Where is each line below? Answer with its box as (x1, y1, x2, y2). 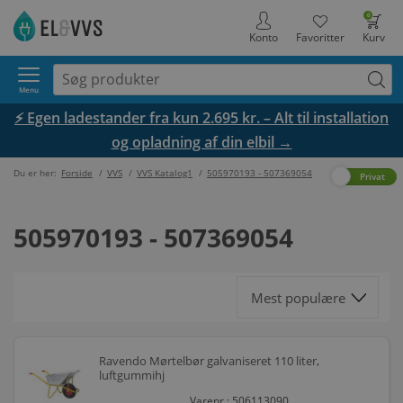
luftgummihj (99, 367, 165, 383)
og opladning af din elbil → (111, 132, 292, 152)
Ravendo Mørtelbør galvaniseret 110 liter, (99, 353, 319, 369)
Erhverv (290, 170, 323, 183)
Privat (359, 170, 385, 183)
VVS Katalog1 (137, 166, 193, 179)
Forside (61, 166, 93, 179)
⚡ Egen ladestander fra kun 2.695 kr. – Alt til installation (14, 108, 389, 128)
